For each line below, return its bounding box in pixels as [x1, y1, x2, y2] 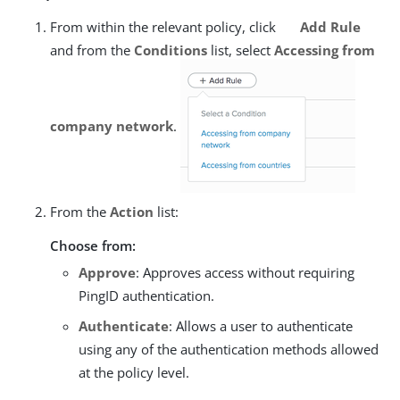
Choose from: [50, 237, 136, 255]
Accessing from [274, 41, 375, 60]
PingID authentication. [79, 287, 214, 305]
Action [110, 203, 154, 221]
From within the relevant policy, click [50, 18, 279, 37]
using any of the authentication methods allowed [79, 340, 379, 359]
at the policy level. [79, 363, 189, 382]
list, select [207, 41, 274, 60]
